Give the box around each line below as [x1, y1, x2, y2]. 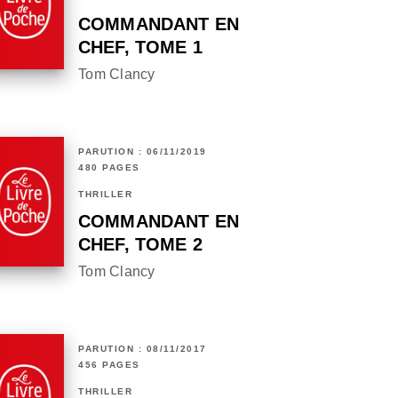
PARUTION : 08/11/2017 [78, 344, 207, 354]
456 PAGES [78, 360, 140, 370]
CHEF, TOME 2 [78, 235, 203, 255]
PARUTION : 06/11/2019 [78, 147, 207, 157]
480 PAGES [78, 163, 140, 173]
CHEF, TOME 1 [78, 37, 203, 58]
